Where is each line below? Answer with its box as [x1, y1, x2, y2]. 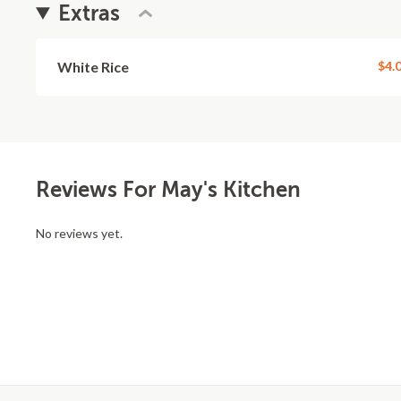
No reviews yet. [36, 226, 123, 241]
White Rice [57, 58, 129, 75]
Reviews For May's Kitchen [36, 177, 301, 202]
